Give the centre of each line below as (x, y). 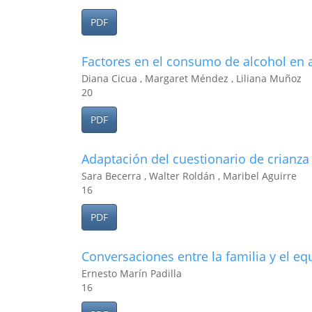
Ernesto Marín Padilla (132, 273)
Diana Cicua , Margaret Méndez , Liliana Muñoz (192, 78)
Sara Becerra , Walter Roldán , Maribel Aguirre (189, 176)
